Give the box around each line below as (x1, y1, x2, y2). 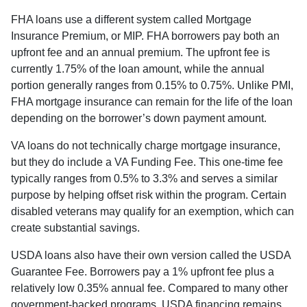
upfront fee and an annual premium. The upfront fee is (11, 47, 270, 59)
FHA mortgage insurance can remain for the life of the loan (11, 96, 293, 108)
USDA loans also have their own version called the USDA (11, 249, 291, 262)
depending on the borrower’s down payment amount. (11, 112, 267, 125)
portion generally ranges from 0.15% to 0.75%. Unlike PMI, (11, 79, 293, 92)
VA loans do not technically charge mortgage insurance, (11, 140, 280, 152)
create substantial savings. (11, 222, 140, 234)
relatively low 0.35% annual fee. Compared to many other (11, 282, 288, 295)
